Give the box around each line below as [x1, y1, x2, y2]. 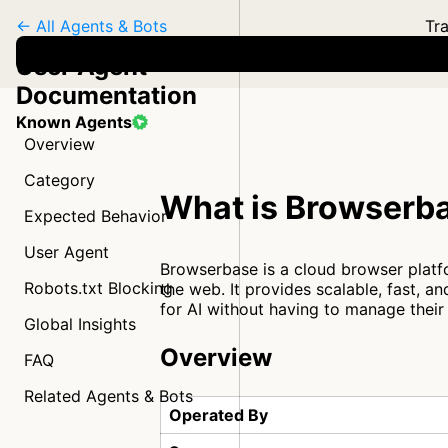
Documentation [16, 81, 197, 110]
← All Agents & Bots [16, 16, 167, 36]
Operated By [169, 405, 268, 425]
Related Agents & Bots [24, 386, 193, 406]
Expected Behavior [24, 206, 167, 226]
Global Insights [24, 314, 136, 334]
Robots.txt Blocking [24, 278, 173, 298]
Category [24, 170, 95, 190]
